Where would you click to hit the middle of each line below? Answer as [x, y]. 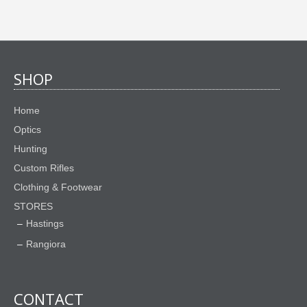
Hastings [45, 224]
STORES [33, 207]
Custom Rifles [44, 168]
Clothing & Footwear [58, 187]
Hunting [30, 149]
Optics [27, 130]
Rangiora [46, 244]
